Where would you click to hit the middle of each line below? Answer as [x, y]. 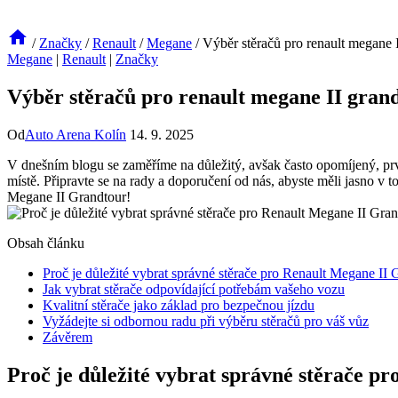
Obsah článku [46, 243]
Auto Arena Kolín [76, 134]
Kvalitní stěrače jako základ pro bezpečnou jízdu [179, 305]
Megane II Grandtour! [69, 196]
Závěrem [68, 337]
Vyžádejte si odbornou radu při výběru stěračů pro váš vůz [206, 321]
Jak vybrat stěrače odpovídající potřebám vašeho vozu [194, 289]
